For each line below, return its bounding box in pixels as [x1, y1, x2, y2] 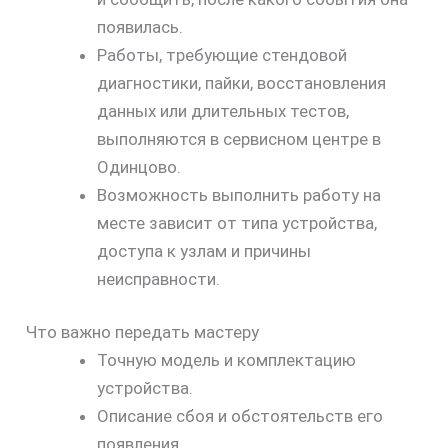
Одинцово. [96, 156, 181, 177]
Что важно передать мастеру [25, 322, 259, 343]
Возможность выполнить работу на [96, 184, 381, 205]
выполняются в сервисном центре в [96, 128, 381, 149]
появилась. [96, 16, 183, 37]
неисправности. [96, 268, 220, 289]
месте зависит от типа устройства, [96, 212, 377, 233]
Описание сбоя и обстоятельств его [96, 406, 383, 427]
